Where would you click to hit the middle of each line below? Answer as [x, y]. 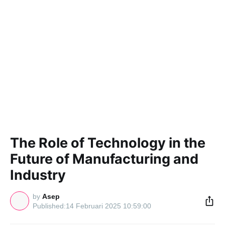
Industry [38, 175]
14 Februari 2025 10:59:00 [108, 206]
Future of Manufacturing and [104, 159]
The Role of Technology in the [108, 143]
